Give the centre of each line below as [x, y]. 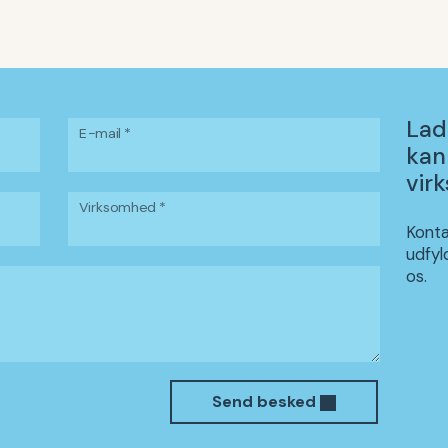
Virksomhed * [122, 207]
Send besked [266, 402]
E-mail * [105, 133]
